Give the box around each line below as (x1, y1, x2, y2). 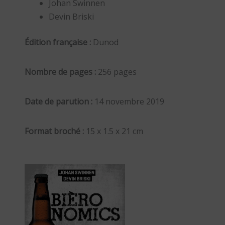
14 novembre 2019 (92, 96, 164, 107)
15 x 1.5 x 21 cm (83, 126, 143, 137)
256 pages (95, 66, 137, 78)
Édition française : (24, 37, 91, 48)
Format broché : (24, 126, 84, 137)
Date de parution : (24, 96, 92, 107)
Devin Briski (48, 11, 94, 23)
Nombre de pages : (24, 66, 96, 78)
